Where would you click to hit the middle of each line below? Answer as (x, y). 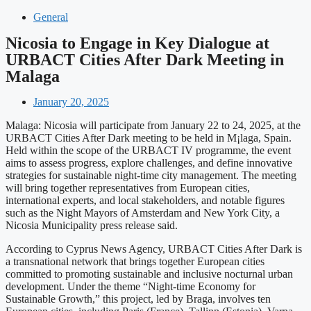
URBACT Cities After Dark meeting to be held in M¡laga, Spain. (149, 138)
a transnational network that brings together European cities (135, 261)
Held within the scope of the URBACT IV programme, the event (148, 150)
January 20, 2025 (71, 102)
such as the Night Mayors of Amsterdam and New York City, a (143, 213)
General (51, 17)
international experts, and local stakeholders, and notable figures (145, 200)
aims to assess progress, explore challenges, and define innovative (149, 163)
